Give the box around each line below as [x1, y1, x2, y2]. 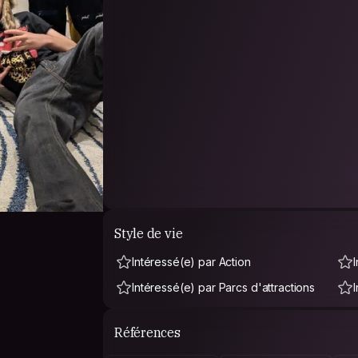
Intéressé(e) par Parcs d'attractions [132, 280, 315, 294]
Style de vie [114, 225, 183, 241]
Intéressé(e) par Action [132, 255, 251, 268]
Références [114, 324, 181, 340]
